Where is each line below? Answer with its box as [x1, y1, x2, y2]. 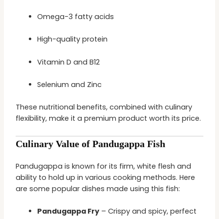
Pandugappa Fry [37, 206, 100, 217]
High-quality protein [37, 34, 108, 44]
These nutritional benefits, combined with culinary [16, 102, 193, 112]
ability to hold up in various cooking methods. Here [16, 172, 196, 182]
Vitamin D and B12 [37, 57, 100, 67]
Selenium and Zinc [37, 80, 102, 90]
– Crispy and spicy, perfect [99, 206, 197, 217]
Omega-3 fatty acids [37, 12, 114, 22]
